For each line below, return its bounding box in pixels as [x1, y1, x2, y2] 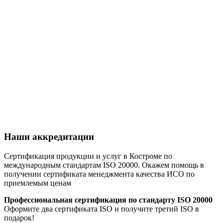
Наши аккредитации [4, 131, 94, 142]
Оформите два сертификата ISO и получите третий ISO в [4, 205, 199, 214]
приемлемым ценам [4, 179, 71, 188]
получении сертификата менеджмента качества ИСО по [4, 170, 195, 179]
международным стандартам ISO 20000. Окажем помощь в [4, 161, 204, 170]
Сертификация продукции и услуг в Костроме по [4, 152, 172, 161]
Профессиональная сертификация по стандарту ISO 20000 [4, 196, 213, 205]
